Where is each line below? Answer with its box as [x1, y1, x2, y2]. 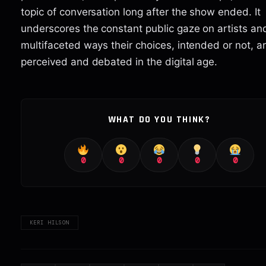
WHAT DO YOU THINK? [107, 113, 211, 126]
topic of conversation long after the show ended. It [21, 5, 261, 18]
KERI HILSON [30, 218, 70, 226]
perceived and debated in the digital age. [21, 55, 218, 68]
